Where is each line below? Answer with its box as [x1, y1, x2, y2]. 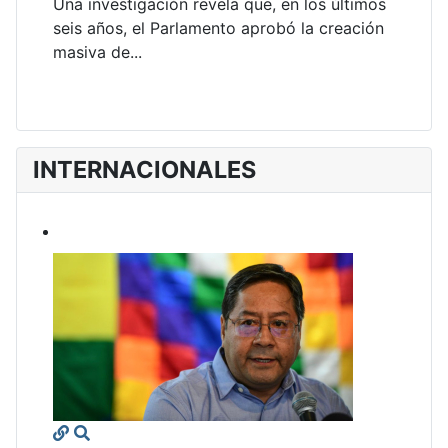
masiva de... [53, 42, 142, 63]
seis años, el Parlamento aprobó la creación [53, 18, 384, 39]
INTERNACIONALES [33, 155, 256, 185]
